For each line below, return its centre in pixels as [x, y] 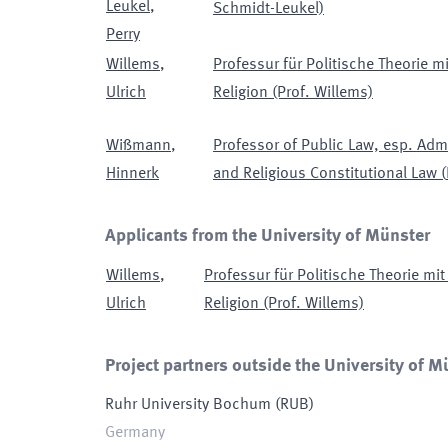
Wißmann [138, 146]
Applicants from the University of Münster [267, 236]
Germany [135, 433]
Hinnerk [132, 174]
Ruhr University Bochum [188, 405]
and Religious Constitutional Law [325, 174]
